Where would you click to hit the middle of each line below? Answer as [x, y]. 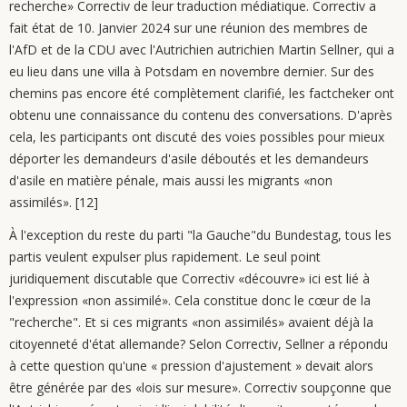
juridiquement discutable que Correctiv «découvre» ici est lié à [189, 278]
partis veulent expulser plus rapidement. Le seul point [165, 257]
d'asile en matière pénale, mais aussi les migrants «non [171, 180]
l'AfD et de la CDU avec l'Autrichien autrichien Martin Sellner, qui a [202, 50]
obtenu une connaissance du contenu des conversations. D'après [201, 115]
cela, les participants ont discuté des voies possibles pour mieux [197, 137]
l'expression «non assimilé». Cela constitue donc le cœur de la [190, 300]
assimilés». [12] [54, 202]
